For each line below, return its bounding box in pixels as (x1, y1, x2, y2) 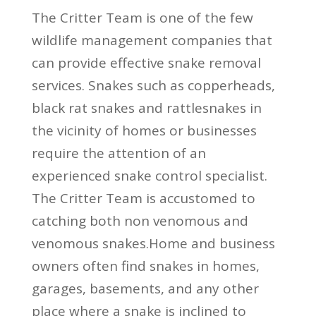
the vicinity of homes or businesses (31, 121, 257, 140)
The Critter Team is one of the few (31, 8, 253, 27)
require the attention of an (31, 143, 206, 162)
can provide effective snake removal (31, 53, 261, 72)
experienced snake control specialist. (31, 166, 267, 185)
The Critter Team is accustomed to (31, 188, 255, 207)
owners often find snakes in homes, (31, 256, 260, 275)
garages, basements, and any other (31, 279, 259, 298)
